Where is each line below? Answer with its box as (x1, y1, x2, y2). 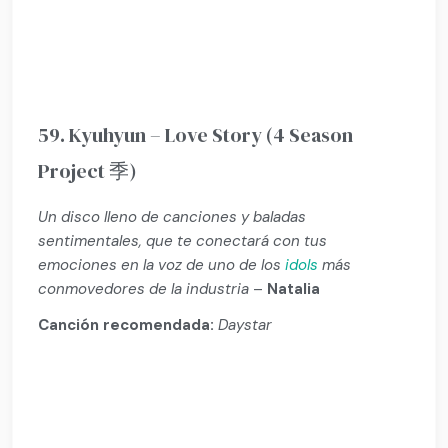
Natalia (267, 279, 321, 300)
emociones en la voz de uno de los (38, 255, 286, 276)
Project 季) (38, 157, 138, 186)
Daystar (218, 314, 273, 335)
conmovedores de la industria (38, 279, 250, 300)
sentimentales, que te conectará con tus (38, 231, 328, 252)
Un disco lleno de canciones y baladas (38, 207, 307, 228)
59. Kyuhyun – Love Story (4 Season (38, 121, 354, 150)
